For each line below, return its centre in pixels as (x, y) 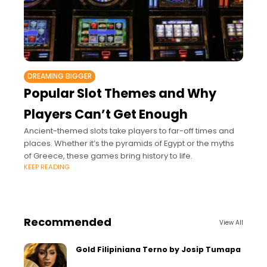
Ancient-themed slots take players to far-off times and (129, 131)
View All (231, 222)
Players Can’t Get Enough (106, 114)
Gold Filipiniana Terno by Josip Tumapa (158, 250)
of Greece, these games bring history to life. (108, 156)
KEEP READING (47, 167)
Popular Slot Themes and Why (120, 94)
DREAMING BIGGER (60, 77)
